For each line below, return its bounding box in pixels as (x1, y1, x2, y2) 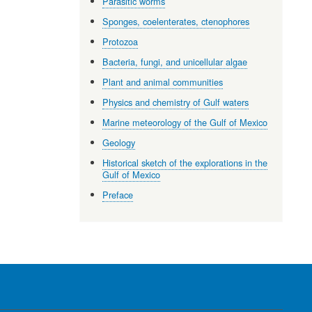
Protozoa (102, 34, 139, 48)
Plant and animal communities (102, 75, 224, 88)
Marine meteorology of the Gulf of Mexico (102, 115, 268, 129)
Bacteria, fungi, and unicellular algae (102, 54, 248, 68)
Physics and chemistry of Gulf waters (102, 95, 249, 109)
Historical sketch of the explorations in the (102, 155, 268, 169)
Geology (102, 135, 136, 149)
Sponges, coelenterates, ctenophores (102, 14, 250, 28)
